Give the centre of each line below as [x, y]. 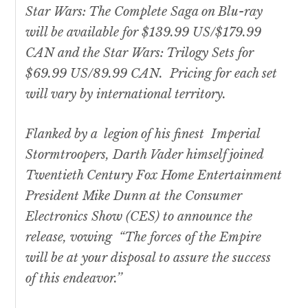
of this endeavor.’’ [74, 279]
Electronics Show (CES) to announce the [139, 217]
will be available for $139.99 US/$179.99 [144, 33]
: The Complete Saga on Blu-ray [173, 12]
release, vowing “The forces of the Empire [144, 238]
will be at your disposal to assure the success [148, 258]
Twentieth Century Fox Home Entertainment [154, 176]
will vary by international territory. [126, 95]
